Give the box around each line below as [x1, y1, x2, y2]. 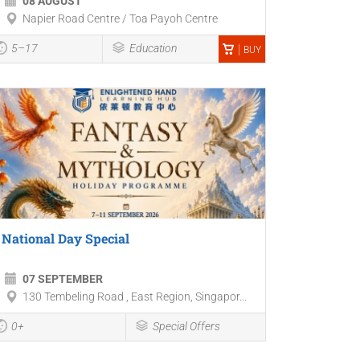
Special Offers [152, 319, 220, 333]
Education [129, 42, 177, 55]
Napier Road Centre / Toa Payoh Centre [22, 12, 218, 26]
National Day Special [2, 229, 129, 247]
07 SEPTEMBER [22, 272, 103, 285]
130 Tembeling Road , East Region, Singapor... [22, 289, 247, 303]
